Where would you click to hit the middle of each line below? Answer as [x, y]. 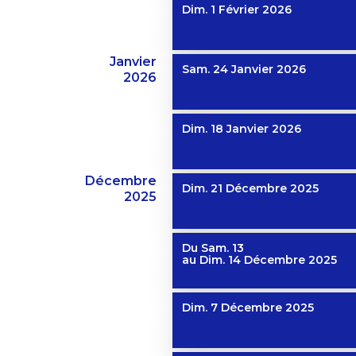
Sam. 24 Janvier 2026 [244, 70]
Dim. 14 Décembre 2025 [268, 260]
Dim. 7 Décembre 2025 [248, 308]
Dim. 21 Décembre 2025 [250, 189]
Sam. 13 [222, 248]
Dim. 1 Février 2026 [237, 10]
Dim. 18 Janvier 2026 [242, 129]
